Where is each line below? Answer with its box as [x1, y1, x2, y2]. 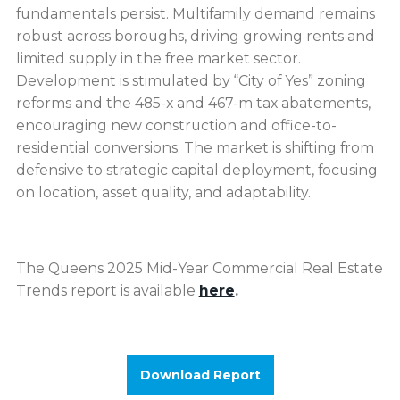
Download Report [139, 367, 261, 384]
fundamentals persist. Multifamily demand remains [15, 5, 375, 22]
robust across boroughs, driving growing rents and [15, 28, 375, 45]
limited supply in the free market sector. [15, 50, 301, 67]
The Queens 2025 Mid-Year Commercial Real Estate [15, 260, 383, 278]
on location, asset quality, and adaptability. [15, 184, 311, 201]
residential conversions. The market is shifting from [15, 139, 374, 156]
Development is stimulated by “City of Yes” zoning [15, 72, 366, 89]
